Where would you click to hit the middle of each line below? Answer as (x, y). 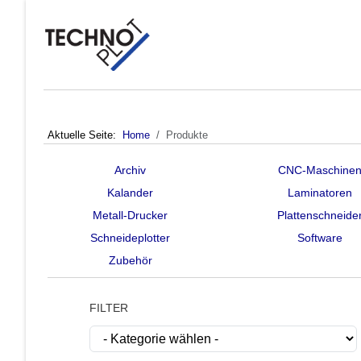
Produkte (187, 135)
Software (320, 238)
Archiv (131, 170)
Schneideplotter (131, 238)
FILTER (109, 308)
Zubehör (130, 260)
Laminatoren (320, 193)
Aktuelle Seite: (85, 135)
